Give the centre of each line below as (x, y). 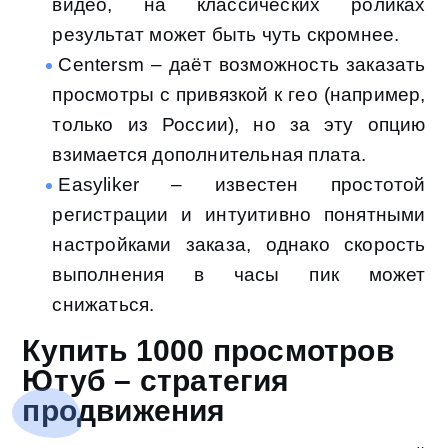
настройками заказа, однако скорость (239, 245)
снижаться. (103, 305)
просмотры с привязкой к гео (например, (239, 95)
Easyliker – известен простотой (242, 185)
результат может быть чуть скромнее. (226, 35)
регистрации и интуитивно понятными (239, 215)
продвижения (124, 411)
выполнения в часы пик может (239, 275)
